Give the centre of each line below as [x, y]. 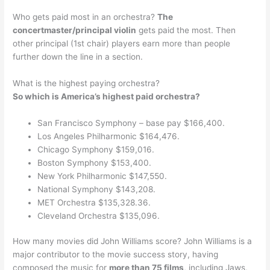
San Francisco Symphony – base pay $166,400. [131, 123]
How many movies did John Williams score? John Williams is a [133, 241]
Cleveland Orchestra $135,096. [99, 215]
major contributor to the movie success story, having [116, 255]
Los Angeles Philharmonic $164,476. [109, 136]
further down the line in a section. [78, 57]
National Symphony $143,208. [97, 189]
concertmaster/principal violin [75, 30]
